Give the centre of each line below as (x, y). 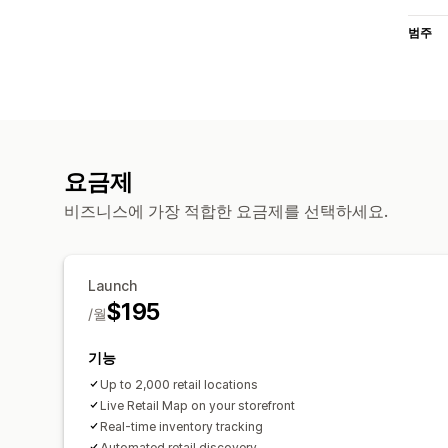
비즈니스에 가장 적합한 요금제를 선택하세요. (226, 210)
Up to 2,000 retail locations (179, 384)
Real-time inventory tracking (181, 426)
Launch (112, 285)
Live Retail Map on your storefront (197, 405)
